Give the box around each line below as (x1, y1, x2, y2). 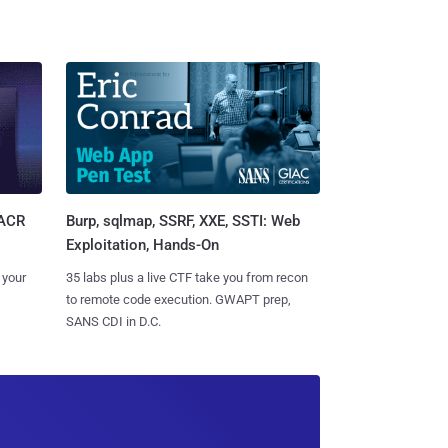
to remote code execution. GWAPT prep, (65, 292, 291, 308)
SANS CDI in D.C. (65, 314, 161, 330)
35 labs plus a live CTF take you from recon (65, 270, 308, 286)
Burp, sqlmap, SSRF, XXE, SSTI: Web (65, 212, 300, 231)
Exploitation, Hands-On (65, 236, 219, 255)
